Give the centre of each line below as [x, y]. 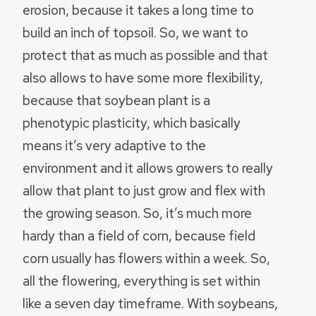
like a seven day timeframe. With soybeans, [150, 303]
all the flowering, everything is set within [141, 280]
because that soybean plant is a [116, 100]
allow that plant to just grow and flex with [144, 190]
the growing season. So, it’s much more [137, 213]
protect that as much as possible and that [145, 55]
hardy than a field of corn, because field [139, 235]
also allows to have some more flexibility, [143, 77]
